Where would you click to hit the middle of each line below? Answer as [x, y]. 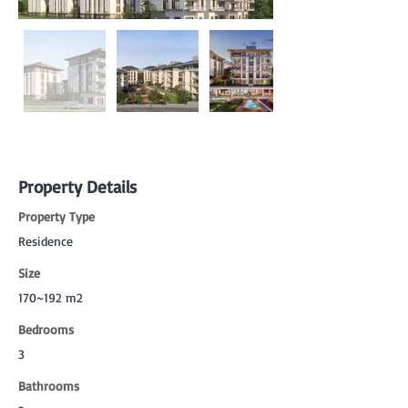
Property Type [56, 216]
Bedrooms [46, 329]
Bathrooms [49, 386]
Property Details [77, 187]
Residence [46, 241]
